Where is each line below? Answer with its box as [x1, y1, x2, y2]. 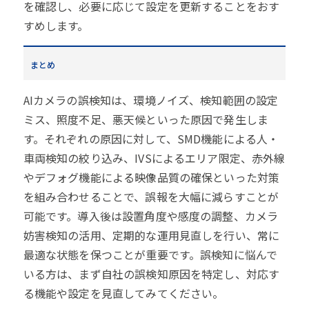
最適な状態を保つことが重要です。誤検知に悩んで [23, 246, 278, 263]
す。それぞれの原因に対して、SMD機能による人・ [23, 130, 279, 148]
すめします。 [23, 17, 89, 34]
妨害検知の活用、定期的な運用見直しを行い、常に [23, 227, 280, 244]
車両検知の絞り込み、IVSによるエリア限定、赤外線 [23, 150, 286, 167]
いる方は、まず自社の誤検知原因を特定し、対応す [23, 266, 280, 283]
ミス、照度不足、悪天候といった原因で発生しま [23, 111, 269, 128]
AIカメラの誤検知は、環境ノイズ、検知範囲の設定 [23, 92, 279, 109]
